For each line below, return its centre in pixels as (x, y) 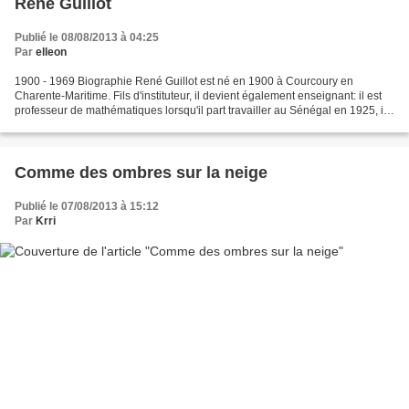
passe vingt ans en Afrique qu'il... (96, 125)
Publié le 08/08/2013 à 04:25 (87, 37)
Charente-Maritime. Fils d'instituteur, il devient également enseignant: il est (198, 95)
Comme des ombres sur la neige (141, 172)
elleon (51, 52)
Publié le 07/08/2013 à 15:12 (87, 206)
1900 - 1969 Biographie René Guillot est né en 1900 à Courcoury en (184, 81)
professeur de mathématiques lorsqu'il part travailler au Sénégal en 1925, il (200, 110)
